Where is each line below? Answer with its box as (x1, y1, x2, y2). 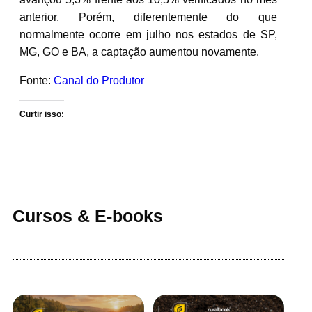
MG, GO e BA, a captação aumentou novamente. (19, 45, 259, 58)
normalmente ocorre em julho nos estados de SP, (19, 28, 277, 40)
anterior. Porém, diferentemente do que (19, 10, 277, 23)
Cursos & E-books (13, 205, 163, 226)
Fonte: (19, 74, 54, 86)
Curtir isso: (19, 109, 64, 119)
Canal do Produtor (54, 74, 144, 86)
